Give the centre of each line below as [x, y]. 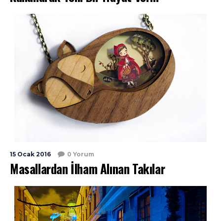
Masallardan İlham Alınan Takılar [88, 169]
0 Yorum [81, 154]
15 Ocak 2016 [30, 154]
